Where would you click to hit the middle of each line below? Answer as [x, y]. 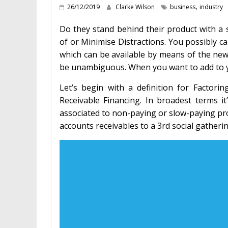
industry [211, 7]
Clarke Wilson [136, 7]
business [183, 7]
